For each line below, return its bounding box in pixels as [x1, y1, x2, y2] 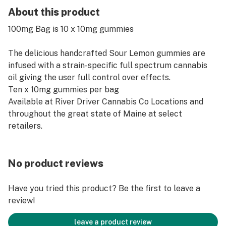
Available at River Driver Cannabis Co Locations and [8, 97, 203, 106]
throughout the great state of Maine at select [8, 109, 182, 119]
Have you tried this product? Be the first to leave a [8, 184, 200, 193]
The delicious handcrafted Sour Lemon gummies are [8, 48, 205, 58]
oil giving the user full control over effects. [8, 73, 171, 82]
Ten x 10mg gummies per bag [8, 85, 119, 94]
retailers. [8, 121, 42, 131]
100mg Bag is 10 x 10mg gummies [8, 24, 134, 34]
